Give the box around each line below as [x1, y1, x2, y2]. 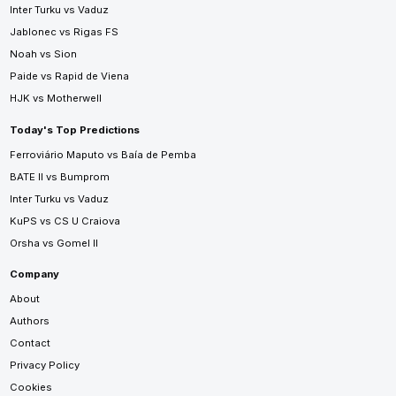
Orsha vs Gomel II [9, 236, 98, 249]
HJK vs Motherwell [9, 91, 102, 104]
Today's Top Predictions [9, 123, 140, 136]
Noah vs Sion [9, 47, 77, 60]
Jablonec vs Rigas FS [9, 25, 118, 38]
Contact [9, 337, 50, 350]
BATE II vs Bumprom [9, 170, 110, 183]
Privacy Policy [9, 359, 80, 372]
